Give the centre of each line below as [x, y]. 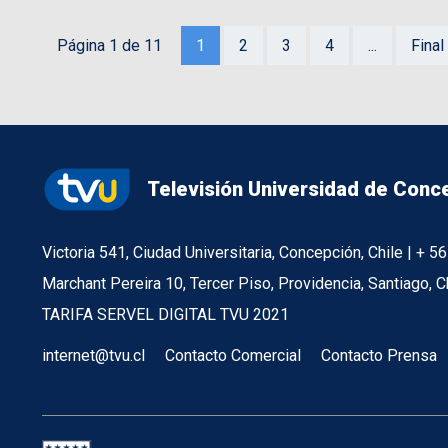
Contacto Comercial [233, 355]
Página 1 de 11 [109, 45]
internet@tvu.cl [93, 355]
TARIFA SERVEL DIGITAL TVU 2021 [165, 314]
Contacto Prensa [379, 355]
